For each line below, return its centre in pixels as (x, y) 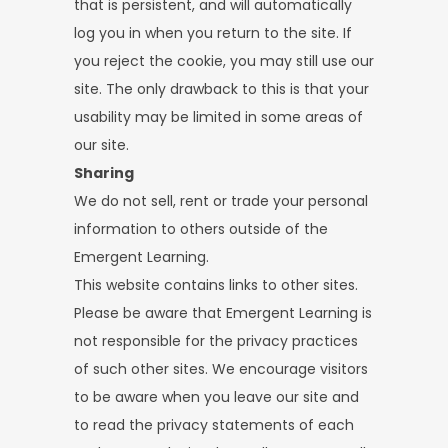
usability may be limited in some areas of (218, 117)
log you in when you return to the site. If (213, 33)
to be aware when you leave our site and (216, 397)
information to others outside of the (201, 229)
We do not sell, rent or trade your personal (221, 201)
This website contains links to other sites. (216, 285)
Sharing (104, 173)
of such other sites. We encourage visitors (221, 369)
